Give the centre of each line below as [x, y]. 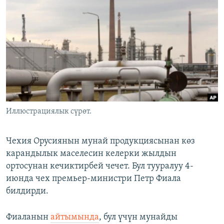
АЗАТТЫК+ [33, 27]
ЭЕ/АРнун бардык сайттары [70, 76]
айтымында [75, 217]
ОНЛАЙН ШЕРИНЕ [36, 8]
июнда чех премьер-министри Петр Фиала [93, 179]
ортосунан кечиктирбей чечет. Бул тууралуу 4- [100, 166]
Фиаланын [28, 217]
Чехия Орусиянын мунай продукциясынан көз [100, 141]
